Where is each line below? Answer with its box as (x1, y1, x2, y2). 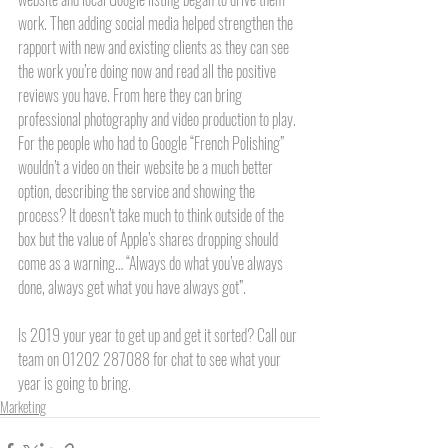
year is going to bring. (18, 370, 137, 395)
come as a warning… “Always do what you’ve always (18, 250, 286, 275)
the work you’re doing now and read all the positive (18, 58, 279, 83)
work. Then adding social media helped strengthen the (18, 10, 296, 35)
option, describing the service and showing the (18, 178, 258, 203)
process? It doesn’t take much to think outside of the (18, 202, 287, 227)
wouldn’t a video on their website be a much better (18, 154, 276, 179)
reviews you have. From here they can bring (18, 82, 245, 107)
